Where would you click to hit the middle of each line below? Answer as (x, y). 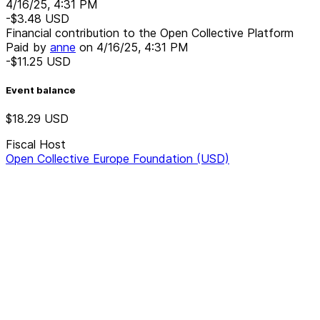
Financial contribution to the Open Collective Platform (150, 32)
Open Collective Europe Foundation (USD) (117, 159)
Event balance (41, 90)
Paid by (28, 47)
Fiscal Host (36, 145)
